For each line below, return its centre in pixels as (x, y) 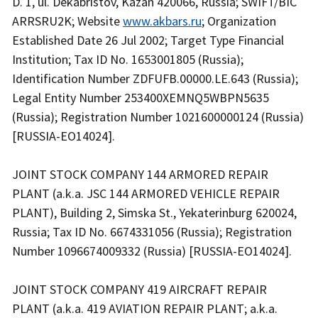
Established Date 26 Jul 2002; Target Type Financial (148, 40)
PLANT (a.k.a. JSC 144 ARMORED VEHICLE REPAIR (146, 194)
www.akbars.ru (162, 21)
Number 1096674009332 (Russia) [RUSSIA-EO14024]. (153, 251)
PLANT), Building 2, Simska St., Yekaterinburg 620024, (154, 213)
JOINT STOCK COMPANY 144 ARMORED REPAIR (140, 175)
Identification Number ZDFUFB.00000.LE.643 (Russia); (155, 79)
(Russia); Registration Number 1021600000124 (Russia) (158, 117)
